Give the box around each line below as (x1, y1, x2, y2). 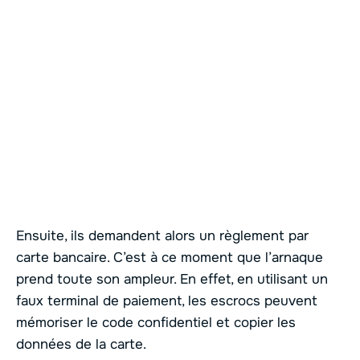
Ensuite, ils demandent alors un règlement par (16, 227, 309, 245)
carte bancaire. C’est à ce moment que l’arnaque (16, 249, 323, 267)
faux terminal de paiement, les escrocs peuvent (16, 292, 317, 310)
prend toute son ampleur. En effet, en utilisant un (16, 271, 328, 288)
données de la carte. (16, 336, 146, 354)
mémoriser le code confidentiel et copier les (16, 314, 296, 332)
